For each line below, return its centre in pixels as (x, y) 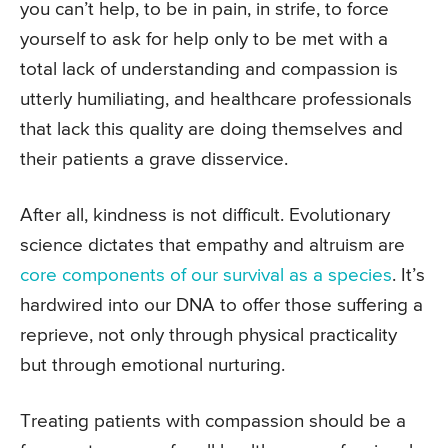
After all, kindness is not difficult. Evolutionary (205, 216)
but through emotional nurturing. (152, 366)
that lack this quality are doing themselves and (211, 130)
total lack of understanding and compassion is (209, 70)
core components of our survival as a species (206, 276)
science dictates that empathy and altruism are (212, 246)
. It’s (408, 276)
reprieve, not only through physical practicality (208, 336)
